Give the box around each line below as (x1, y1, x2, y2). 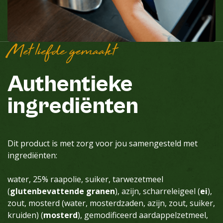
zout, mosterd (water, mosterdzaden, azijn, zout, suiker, (7, 198, 215, 209)
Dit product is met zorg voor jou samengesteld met (7, 138, 198, 149)
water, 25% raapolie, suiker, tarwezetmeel (7, 174, 163, 185)
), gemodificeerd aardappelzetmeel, (78, 210, 208, 221)
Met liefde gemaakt (7, 38, 115, 67)
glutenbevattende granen (10, 186, 115, 197)
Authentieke (7, 71, 133, 98)
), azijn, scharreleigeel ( (115, 186, 200, 197)
